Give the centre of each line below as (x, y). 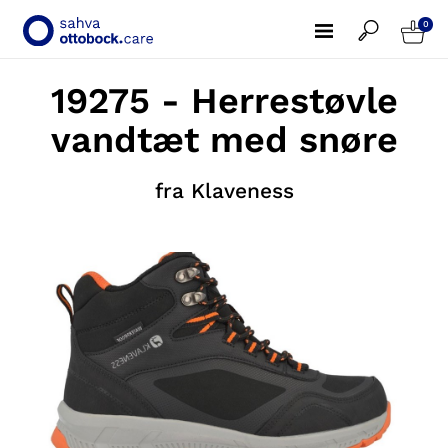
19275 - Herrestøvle (224, 100)
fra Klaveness (224, 190)
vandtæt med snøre (224, 139)
